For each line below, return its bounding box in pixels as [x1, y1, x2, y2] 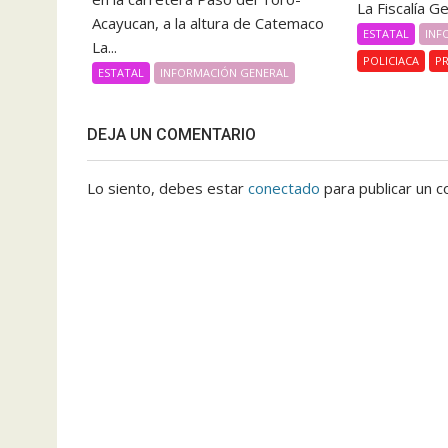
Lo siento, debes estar [87, 177, 248, 198]
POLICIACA [363, 53, 420, 69]
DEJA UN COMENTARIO [87, 124, 256, 144]
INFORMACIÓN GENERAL [160, 64, 289, 80]
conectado [248, 177, 320, 198]
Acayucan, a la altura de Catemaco [92, 12, 324, 33]
